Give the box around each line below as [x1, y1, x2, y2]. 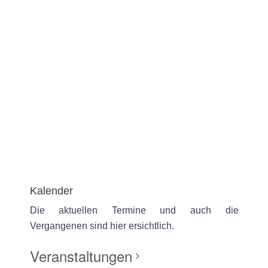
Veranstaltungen [29, 245, 132, 266]
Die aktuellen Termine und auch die [29, 205, 239, 215]
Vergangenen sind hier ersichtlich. [29, 220, 174, 231]
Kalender [29, 184, 73, 197]
